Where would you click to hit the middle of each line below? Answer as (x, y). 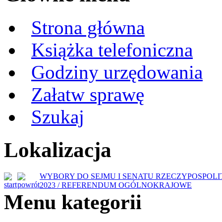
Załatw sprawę (88, 95)
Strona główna (88, 28)
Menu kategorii (73, 202)
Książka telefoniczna (112, 50)
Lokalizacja (58, 150)
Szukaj (58, 117)
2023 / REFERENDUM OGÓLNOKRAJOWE (116, 185)
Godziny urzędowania (117, 72)
